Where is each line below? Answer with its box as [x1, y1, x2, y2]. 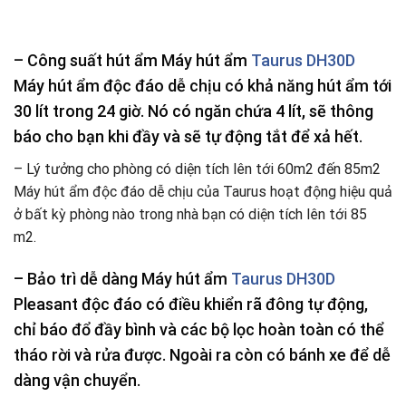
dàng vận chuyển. [14, 371, 140, 391]
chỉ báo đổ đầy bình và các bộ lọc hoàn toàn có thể [14, 320, 384, 340]
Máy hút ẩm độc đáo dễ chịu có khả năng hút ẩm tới [14, 75, 391, 95]
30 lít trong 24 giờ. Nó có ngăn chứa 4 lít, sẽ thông [14, 101, 373, 121]
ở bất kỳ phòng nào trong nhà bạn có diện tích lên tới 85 [14, 205, 367, 223]
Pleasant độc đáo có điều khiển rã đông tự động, [14, 295, 368, 314]
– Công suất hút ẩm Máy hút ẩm [14, 50, 251, 70]
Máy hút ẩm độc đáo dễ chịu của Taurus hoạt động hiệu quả [14, 182, 392, 200]
